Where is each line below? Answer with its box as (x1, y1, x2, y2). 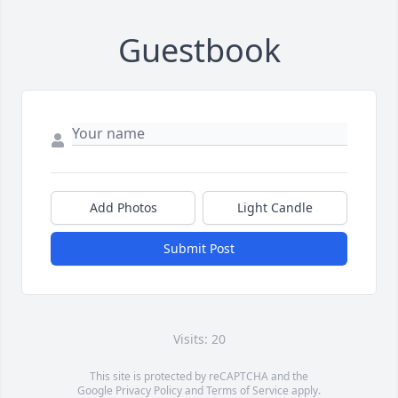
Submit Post (163, 240, 235, 258)
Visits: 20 (172, 330, 226, 348)
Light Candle (237, 199, 313, 217)
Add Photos (89, 199, 157, 217)
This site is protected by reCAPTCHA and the (90, 369, 308, 385)
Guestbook (117, 28, 281, 73)
